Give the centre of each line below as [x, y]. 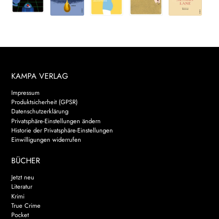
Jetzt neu [22, 177]
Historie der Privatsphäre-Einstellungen [62, 130]
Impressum [25, 92]
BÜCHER [25, 161]
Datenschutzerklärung [40, 111]
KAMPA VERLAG [39, 76]
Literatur [22, 187]
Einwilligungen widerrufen [46, 140]
